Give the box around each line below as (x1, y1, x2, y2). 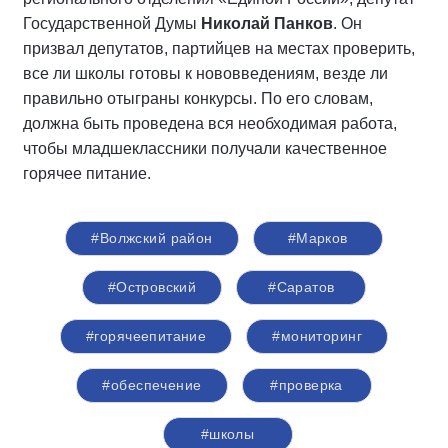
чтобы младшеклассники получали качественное (23, 139, 387, 157)
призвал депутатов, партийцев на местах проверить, (23, 39, 415, 57)
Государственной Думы (23, 14, 201, 32)
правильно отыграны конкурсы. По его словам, (23, 89, 373, 107)
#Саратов (268, 278, 335, 295)
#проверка (270, 376, 343, 393)
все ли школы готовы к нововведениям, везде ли (23, 64, 388, 82)
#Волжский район (91, 229, 213, 246)
